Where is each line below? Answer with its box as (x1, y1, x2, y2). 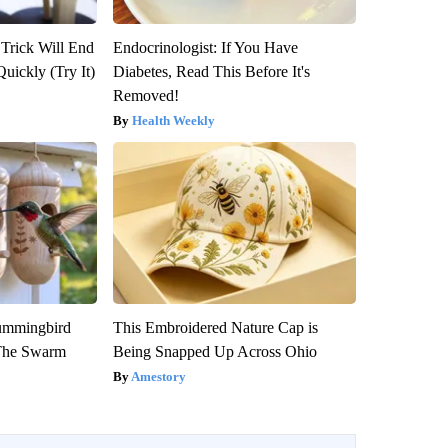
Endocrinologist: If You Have (112, 38, 298, 56)
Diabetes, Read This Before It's (112, 62, 310, 80)
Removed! (112, 86, 179, 104)
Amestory (130, 368, 186, 384)
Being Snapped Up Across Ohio (112, 342, 317, 360)
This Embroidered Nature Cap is (112, 318, 318, 336)
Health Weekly (131, 112, 215, 128)
